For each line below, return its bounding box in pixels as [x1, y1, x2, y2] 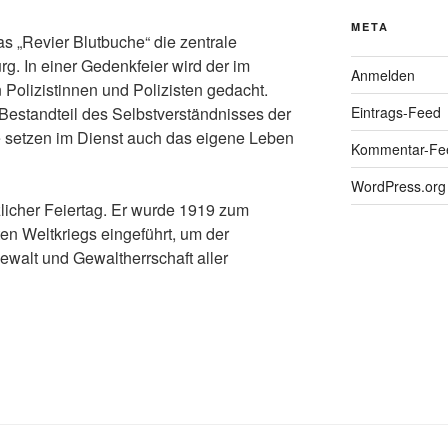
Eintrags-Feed [350, 101, 441, 122]
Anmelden [350, 64, 415, 85]
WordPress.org [350, 175, 446, 196]
